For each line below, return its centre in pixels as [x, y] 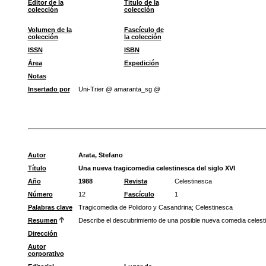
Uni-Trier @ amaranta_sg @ [119, 89]
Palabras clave [50, 207]
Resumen [42, 220]
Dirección [42, 233]
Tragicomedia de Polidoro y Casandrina [135, 207]
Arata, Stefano [100, 155]
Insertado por [49, 89]
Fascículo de [144, 30]
